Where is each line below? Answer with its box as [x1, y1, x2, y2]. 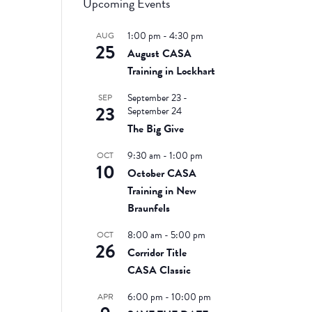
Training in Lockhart [127, 63, 216, 80]
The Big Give [127, 120, 185, 138]
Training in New [127, 182, 197, 200]
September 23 [127, 91, 182, 106]
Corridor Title [127, 244, 187, 262]
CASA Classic [127, 262, 192, 279]
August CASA [127, 45, 192, 63]
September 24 [127, 104, 182, 119]
